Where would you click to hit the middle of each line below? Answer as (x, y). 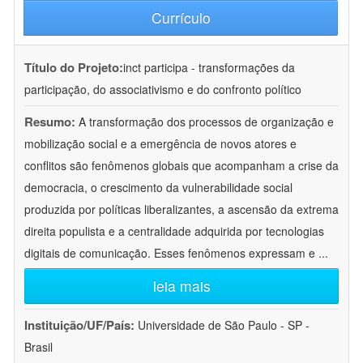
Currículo (181, 18)
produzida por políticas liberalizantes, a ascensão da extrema (181, 209)
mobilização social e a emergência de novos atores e (160, 144)
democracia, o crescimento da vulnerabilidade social (158, 188)
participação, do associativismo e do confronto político (163, 90)
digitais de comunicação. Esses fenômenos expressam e (171, 253)
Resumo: (50, 122)
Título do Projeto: (74, 68)
